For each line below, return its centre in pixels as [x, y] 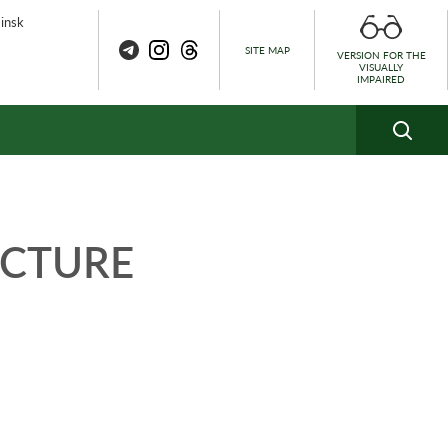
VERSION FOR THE [381, 55]
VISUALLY [381, 67]
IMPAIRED [381, 79]
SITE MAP [267, 50]
